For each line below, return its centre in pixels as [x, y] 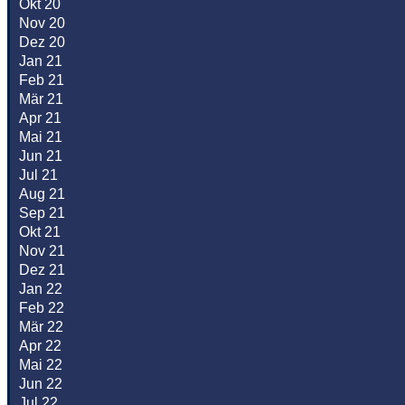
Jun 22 [41, 384]
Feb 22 [42, 308]
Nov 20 [42, 24]
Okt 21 [40, 232]
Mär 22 [41, 327]
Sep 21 [42, 213]
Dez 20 [42, 42]
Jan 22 [41, 289]
